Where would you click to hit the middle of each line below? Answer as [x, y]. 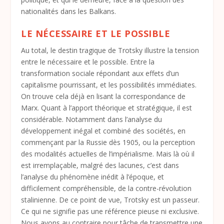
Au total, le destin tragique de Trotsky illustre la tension [110, 50]
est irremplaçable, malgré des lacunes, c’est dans [100, 165]
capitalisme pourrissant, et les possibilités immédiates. [109, 85]
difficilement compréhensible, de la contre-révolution [106, 188]
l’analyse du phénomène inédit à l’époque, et [93, 177]
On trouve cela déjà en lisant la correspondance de [103, 96]
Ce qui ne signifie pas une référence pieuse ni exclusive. [110, 211]
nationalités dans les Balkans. [69, 11]
